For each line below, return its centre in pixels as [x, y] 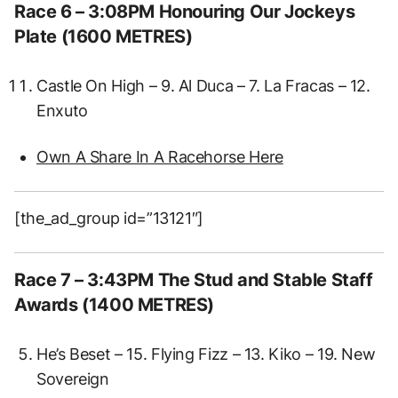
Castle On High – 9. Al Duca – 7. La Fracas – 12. [203, 85]
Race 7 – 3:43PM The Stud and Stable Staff [194, 279]
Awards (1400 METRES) [115, 304]
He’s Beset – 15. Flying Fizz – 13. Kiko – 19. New [206, 354]
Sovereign [73, 378]
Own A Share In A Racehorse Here [160, 156]
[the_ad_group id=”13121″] [109, 218]
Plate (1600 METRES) [103, 36]
